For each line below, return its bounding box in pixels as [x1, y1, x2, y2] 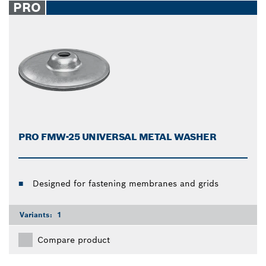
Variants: [20, 210, 55, 219]
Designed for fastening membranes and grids [33, 178, 218, 189]
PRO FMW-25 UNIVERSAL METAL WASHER [18, 130, 217, 143]
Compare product [37, 234, 110, 245]
